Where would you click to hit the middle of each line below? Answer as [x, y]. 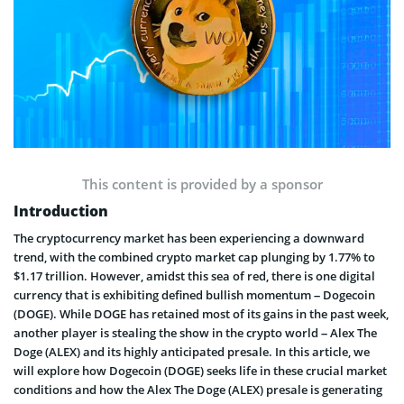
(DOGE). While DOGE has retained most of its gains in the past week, [201, 314]
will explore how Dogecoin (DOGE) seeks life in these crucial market [200, 371]
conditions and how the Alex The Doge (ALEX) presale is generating [198, 390]
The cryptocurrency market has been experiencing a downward [189, 239]
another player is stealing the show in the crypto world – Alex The [195, 333]
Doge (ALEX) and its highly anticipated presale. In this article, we [192, 352]
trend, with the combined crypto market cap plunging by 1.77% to [194, 257]
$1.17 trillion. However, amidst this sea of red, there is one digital [194, 276]
